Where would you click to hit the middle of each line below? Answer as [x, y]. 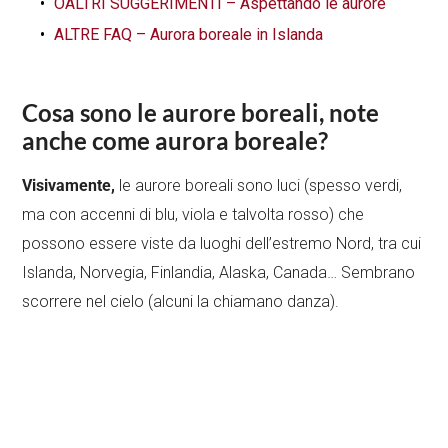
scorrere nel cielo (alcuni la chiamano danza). [181, 301]
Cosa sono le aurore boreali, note [201, 112]
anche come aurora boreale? [175, 140]
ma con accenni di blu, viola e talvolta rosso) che [193, 214]
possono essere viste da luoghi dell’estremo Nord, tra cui [222, 243]
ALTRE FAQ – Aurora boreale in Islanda [189, 34]
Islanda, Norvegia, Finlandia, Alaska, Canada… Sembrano [219, 272]
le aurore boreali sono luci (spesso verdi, [259, 185]
